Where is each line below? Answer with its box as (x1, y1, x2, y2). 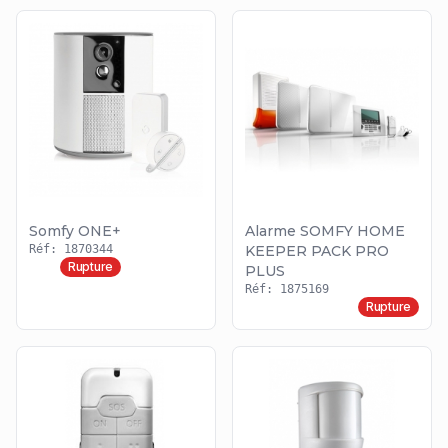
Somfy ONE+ (29, 222, 121, 241)
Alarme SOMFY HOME (245, 222, 405, 241)
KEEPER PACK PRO (245, 242, 389, 261)
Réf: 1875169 (245, 282, 329, 297)
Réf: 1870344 (29, 242, 113, 257)
